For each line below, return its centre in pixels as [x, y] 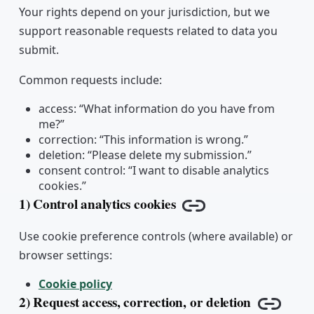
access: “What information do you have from [156, 109]
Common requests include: [90, 80]
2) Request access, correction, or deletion [135, 302]
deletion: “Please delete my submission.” [145, 155]
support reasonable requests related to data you [148, 31]
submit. [39, 50]
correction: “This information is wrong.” [143, 140]
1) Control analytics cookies [97, 204]
